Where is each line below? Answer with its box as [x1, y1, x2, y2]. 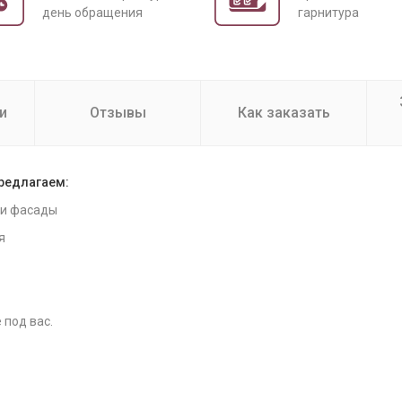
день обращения [42, 5, 143, 20]
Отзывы [89, 104, 146, 121]
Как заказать [237, 104, 330, 121]
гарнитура [298, 5, 359, 20]
